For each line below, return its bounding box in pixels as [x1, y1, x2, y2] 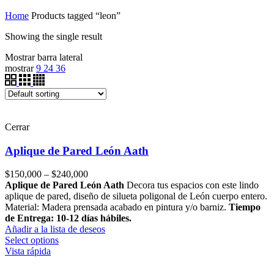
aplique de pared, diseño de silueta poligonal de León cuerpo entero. [5, 191, 267, 202]
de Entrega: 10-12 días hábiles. [5, 213, 131, 224]
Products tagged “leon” [29, 10, 120, 21]
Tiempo [229, 202, 261, 213]
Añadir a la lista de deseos [5, 224, 105, 235]
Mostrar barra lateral [5, 51, 83, 62]
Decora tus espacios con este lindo [124, 180, 259, 191]
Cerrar [5, 121, 29, 132]
